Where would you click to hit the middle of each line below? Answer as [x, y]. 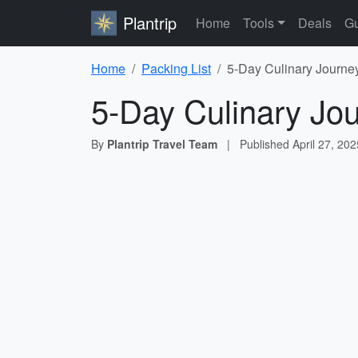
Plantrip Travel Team [162, 144]
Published [266, 144]
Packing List [176, 68]
